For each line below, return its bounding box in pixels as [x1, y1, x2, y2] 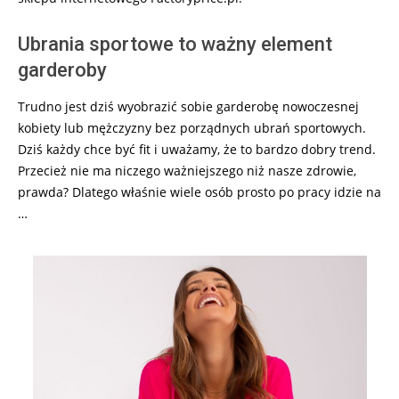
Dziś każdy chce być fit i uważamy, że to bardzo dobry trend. [18, 141, 376, 159]
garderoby [18, 59, 107, 82]
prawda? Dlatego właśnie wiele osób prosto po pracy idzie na [18, 183, 381, 201]
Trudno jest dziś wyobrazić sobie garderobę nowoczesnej [18, 98, 359, 116]
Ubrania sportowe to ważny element [18, 33, 332, 56]
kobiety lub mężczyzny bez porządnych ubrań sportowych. [18, 119, 366, 137]
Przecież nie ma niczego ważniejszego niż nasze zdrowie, [18, 162, 356, 180]
